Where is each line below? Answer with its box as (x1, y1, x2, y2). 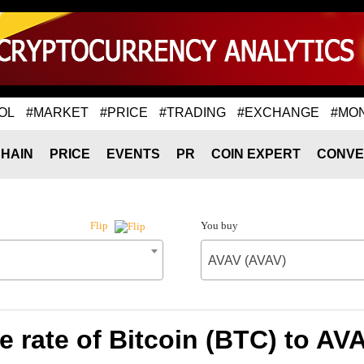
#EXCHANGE (237, 105, 319, 119)
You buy (200, 219, 238, 232)
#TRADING (159, 105, 226, 119)
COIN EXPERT (211, 147, 301, 161)
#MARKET (26, 105, 89, 119)
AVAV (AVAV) (207, 253, 286, 267)
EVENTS (106, 147, 160, 161)
